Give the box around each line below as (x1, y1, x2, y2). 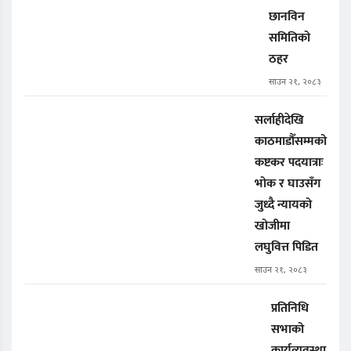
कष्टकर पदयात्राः (255, 152, 324, 174)
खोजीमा (255, 215, 290, 237)
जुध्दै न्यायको (255, 194, 312, 216)
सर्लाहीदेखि (255, 110, 304, 132)
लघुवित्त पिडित (255, 237, 318, 259)
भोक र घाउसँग (255, 173, 320, 195)
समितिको (269, 27, 310, 49)
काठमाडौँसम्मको (255, 131, 327, 153)
